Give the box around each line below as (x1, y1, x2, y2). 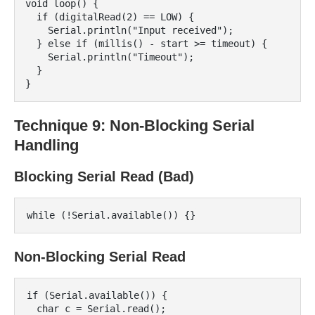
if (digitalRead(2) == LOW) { (25, 11, 37, 22)
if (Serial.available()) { (27, 290, 167, 301)
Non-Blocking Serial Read (14, 249, 186, 264)
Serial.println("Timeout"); (25, 51, 48, 63)
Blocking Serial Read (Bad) (14, 169, 194, 184)
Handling (14, 136, 79, 154)
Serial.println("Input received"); (25, 25, 48, 36)
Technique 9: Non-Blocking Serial (14, 117, 255, 134)
